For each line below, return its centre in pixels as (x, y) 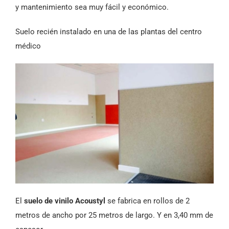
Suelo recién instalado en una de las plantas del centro (109, 31)
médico (28, 46)
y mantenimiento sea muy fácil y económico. (92, 7)
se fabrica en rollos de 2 (147, 201)
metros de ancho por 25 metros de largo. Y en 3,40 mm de (114, 215)
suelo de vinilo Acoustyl (65, 201)
